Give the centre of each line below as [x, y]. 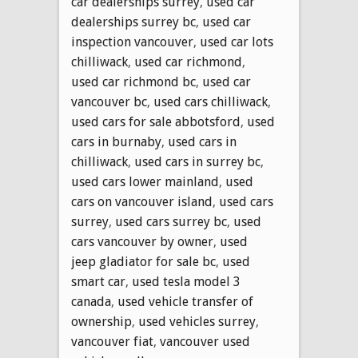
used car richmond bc [133, 82]
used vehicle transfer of [185, 301]
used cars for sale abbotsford [156, 121]
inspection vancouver [132, 42]
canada [91, 301]
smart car [98, 281]
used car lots [237, 42]
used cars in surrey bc [197, 161]
